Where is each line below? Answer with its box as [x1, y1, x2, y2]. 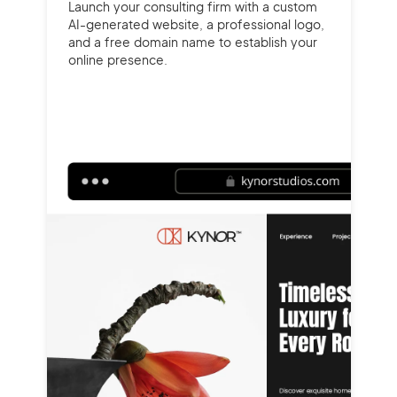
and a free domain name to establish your [67, 34, 317, 50]
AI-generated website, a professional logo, [67, 16, 324, 32]
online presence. [67, 51, 167, 67]
